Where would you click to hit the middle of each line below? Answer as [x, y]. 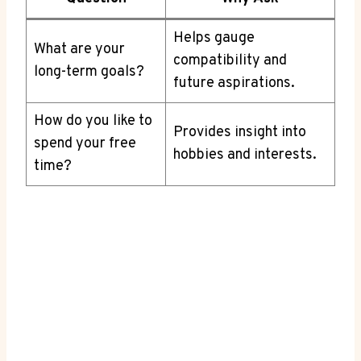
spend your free [85, 143]
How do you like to [93, 121]
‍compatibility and [230, 60]
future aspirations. [234, 83]
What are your [79, 49]
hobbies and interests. [245, 155]
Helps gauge [214, 38]
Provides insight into [240, 132]
